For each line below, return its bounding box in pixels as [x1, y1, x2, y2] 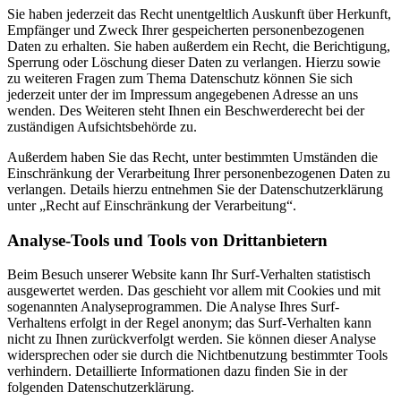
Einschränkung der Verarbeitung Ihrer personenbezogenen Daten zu [7, 166, 390, 181]
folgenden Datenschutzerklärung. [7, 380, 194, 396]
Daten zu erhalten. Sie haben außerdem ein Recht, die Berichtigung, [7, 38, 390, 54]
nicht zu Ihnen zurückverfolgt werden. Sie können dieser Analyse [7, 331, 376, 347]
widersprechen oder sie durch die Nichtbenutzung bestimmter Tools [7, 347, 388, 363]
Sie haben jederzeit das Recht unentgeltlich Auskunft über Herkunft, [7, 6, 391, 21]
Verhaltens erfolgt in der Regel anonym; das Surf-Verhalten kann [7, 315, 371, 331]
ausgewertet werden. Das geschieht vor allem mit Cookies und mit [7, 283, 380, 299]
